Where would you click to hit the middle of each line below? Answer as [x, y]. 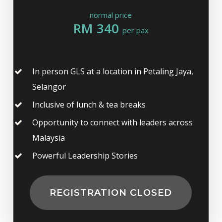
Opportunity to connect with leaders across [112, 122]
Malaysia [48, 138]
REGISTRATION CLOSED [111, 193]
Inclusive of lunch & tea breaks [89, 104]
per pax [135, 30]
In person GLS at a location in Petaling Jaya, [112, 71]
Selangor [49, 86]
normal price [111, 15]
